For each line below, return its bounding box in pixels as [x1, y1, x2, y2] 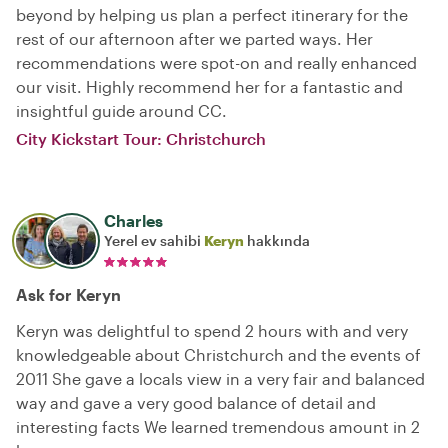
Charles [104, 211, 163, 230]
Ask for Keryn [16, 285, 121, 304]
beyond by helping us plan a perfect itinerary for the [16, 5, 408, 24]
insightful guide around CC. [16, 101, 227, 120]
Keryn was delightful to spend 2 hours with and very [16, 321, 408, 340]
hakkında [244, 232, 310, 249]
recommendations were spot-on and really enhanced [16, 53, 417, 72]
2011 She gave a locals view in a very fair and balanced [16, 369, 425, 388]
